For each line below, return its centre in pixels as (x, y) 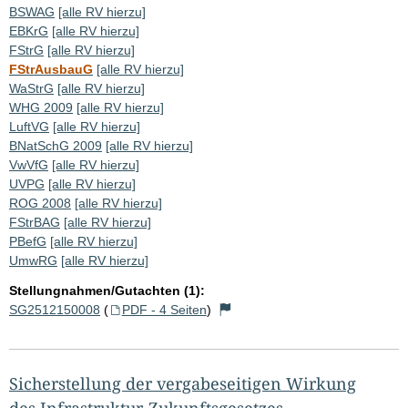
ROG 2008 (40, 203)
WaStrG (31, 88)
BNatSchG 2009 (56, 145)
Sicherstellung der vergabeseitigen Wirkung (183, 383)
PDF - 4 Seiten (164, 309)
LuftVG (29, 126)
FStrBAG (35, 222)
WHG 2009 (41, 107)
